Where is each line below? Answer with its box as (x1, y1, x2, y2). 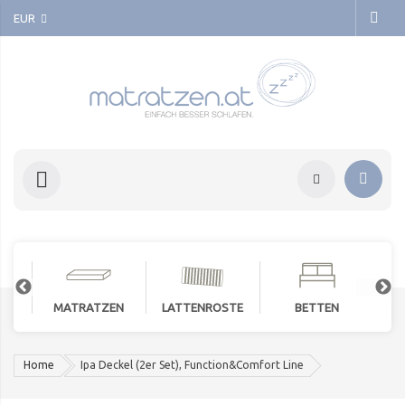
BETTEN (294, 301, 339, 315)
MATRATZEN (53, 301, 124, 315)
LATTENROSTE (162, 301, 243, 315)
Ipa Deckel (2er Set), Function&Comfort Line (80, 359, 304, 372)
